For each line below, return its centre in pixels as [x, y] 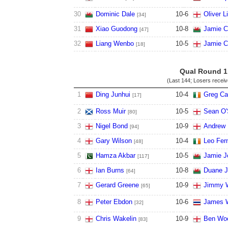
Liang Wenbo [115, 44]
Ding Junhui [113, 94]
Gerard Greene [117, 185]
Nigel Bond [111, 126]
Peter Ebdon [114, 202]
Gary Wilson [113, 141]
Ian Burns [110, 170]
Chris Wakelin [116, 219]
